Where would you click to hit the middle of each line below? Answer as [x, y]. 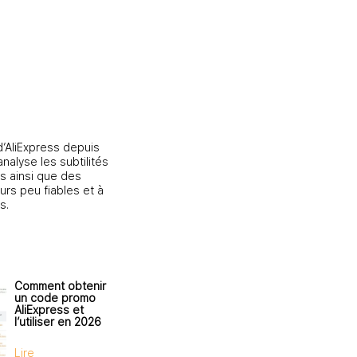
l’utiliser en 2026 [58, 322]
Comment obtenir [60, 286]
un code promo [55, 298]
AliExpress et [49, 310]
